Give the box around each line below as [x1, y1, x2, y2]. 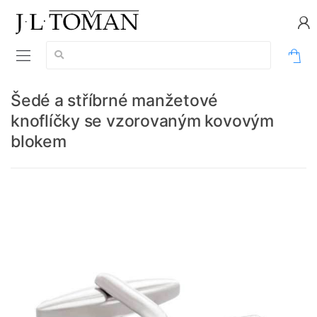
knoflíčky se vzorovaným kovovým [11, 111, 274, 132]
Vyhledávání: [46, 42, 102, 54]
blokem [11, 132, 67, 152]
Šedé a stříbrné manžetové [11, 91, 219, 111]
